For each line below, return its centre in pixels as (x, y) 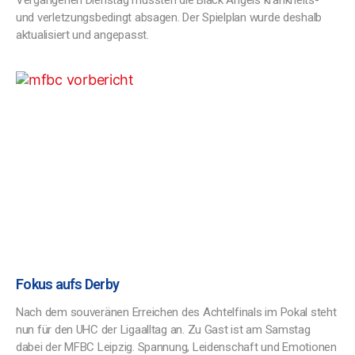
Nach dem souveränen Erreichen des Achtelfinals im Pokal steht (176, 312)
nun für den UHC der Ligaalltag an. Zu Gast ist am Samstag (163, 330)
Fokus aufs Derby (68, 284)
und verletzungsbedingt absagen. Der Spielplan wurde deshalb (169, 17)
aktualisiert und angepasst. (82, 35)
